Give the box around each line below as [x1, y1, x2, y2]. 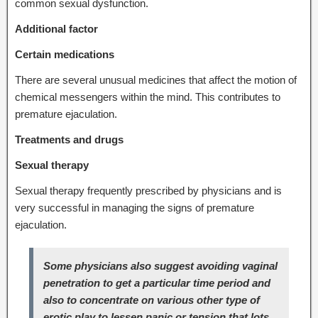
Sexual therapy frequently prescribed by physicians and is [15, 184, 282, 197]
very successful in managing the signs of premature [15, 201, 254, 214]
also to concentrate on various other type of [43, 293, 260, 306]
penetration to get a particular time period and [43, 276, 270, 289]
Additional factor [15, 22, 98, 35]
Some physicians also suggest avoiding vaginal [43, 259, 278, 272]
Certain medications [15, 48, 114, 60]
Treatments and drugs [15, 133, 124, 146]
